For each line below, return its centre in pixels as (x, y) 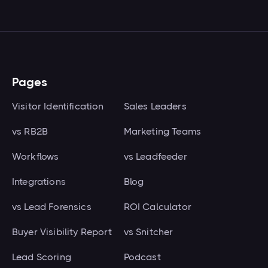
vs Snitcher (148, 232)
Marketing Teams (162, 131)
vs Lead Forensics (52, 206)
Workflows (36, 156)
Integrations (39, 181)
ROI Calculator (157, 206)
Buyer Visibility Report (62, 232)
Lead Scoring (42, 257)
